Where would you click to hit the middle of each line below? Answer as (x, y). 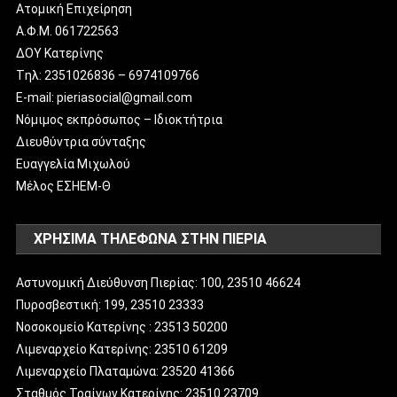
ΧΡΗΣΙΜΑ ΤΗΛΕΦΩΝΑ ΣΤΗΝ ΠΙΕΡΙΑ (151, 238)
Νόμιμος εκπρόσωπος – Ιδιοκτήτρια (120, 119)
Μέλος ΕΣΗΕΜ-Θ (64, 186)
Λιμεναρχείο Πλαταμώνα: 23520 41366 (126, 371)
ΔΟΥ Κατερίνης (60, 53)
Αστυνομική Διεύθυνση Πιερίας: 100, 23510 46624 (159, 282)
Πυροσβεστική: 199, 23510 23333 (110, 304)
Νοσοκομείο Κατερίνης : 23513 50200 (122, 327)
